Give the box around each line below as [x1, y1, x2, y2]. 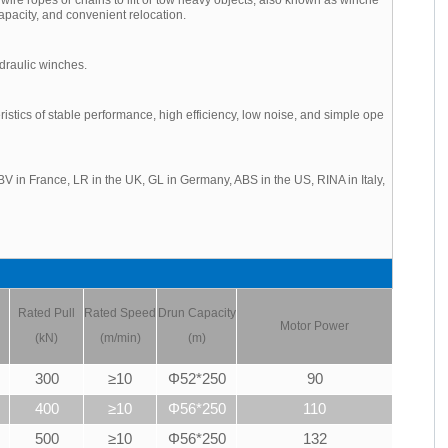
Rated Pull [18, 305, 76, 320]
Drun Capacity [157, 305, 236, 320]
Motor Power [280, 318, 350, 333]
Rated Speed [84, 305, 157, 320]
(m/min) [99, 330, 141, 345]
